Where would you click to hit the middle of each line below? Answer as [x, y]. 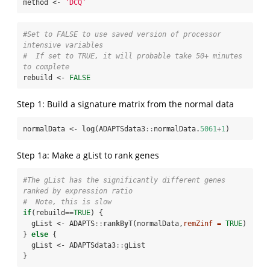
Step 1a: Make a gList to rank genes [88, 155]
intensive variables [63, 45]
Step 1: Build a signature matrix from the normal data [125, 104]
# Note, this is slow [67, 202]
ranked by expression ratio [78, 191]
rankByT [118, 223]
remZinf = [202, 223]
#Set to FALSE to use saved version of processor [122, 34]
